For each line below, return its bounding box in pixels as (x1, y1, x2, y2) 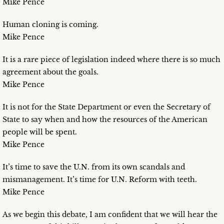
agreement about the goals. (2, 67, 98, 77)
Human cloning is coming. (2, 20, 98, 29)
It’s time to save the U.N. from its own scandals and (2, 162, 185, 172)
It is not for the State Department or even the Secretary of (2, 102, 210, 112)
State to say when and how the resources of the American (2, 115, 207, 124)
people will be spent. (2, 127, 77, 137)
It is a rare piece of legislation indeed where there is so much (2, 55, 220, 64)
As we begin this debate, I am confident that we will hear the (2, 210, 217, 219)
